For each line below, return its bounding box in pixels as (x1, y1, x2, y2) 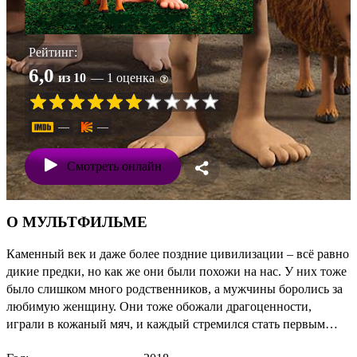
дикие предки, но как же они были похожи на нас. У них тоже (6, 264, 347, 278)
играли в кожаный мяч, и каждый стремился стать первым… (6, 316, 338, 331)
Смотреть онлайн (67, 159, 162, 174)
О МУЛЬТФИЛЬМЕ (6, 213, 147, 230)
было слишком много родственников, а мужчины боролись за (6, 281, 343, 296)
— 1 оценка (91, 71, 155, 85)
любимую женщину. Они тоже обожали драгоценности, (6, 299, 312, 313)
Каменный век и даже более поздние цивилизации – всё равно (6, 246, 349, 261)
